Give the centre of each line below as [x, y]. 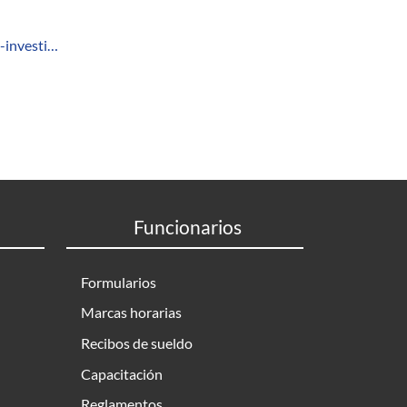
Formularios [119, 282]
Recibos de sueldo [137, 342]
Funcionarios [187, 227]
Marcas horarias [131, 313]
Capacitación [122, 373]
